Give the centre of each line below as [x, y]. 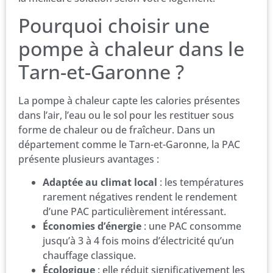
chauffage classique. [89, 256]
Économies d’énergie [92, 226]
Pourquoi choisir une [114, 25]
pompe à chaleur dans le [131, 48]
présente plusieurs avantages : [89, 159]
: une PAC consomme [191, 226]
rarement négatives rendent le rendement [140, 197]
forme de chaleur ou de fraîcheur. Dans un [117, 129]
